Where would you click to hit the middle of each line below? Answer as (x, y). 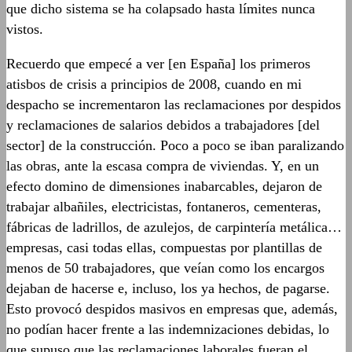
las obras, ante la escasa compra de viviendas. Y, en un (163, 165)
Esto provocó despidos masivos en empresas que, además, (172, 308)
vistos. (25, 29)
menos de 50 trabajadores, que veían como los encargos (165, 268)
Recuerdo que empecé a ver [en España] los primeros (158, 63)
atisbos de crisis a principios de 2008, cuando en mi (154, 84)
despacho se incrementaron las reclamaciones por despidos (174, 104)
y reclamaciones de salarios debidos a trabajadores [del (163, 125)
